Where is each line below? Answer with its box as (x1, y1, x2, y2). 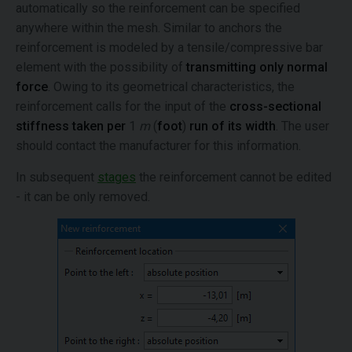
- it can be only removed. (16, 189, 150, 204)
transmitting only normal (186, 60, 328, 75)
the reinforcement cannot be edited (136, 170, 332, 185)
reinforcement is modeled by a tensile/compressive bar (16, 40, 323, 55)
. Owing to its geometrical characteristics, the (48, 79, 295, 94)
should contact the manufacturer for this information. (16, 138, 304, 153)
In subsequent (16, 170, 97, 185)
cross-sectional (229, 99, 321, 114)
